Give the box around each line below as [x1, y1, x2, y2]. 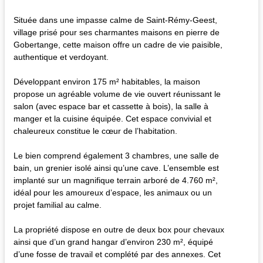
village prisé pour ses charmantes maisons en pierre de [14, 27, 220, 37]
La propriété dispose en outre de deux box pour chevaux [14, 224, 224, 234]
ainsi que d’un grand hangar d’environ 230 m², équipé [14, 237, 213, 247]
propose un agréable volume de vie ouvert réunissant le [14, 89, 221, 99]
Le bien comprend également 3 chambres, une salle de [14, 150, 219, 160]
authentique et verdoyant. [14, 52, 109, 62]
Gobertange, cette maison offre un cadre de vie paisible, [14, 39, 222, 49]
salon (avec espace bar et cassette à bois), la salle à [14, 101, 208, 111]
